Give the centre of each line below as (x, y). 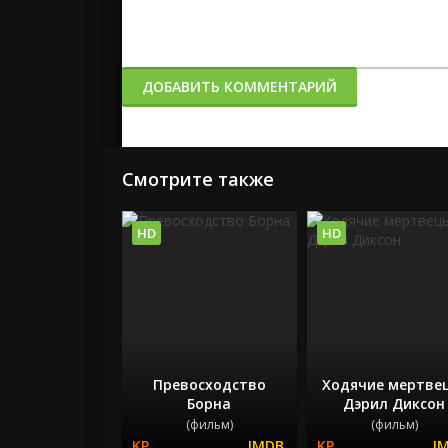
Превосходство (209, 384)
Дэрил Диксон (394, 403)
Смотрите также (198, 179)
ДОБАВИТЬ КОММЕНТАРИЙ (239, 86)
